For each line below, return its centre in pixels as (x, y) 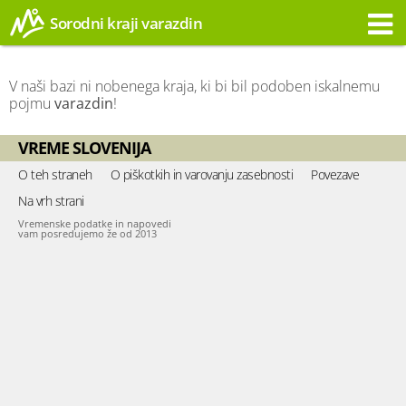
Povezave (335, 174)
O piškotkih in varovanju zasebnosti (201, 174)
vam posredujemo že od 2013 (87, 233)
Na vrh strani (51, 201)
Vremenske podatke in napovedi (95, 223)
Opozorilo (341, 62)
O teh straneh (55, 174)
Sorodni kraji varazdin (126, 23)
